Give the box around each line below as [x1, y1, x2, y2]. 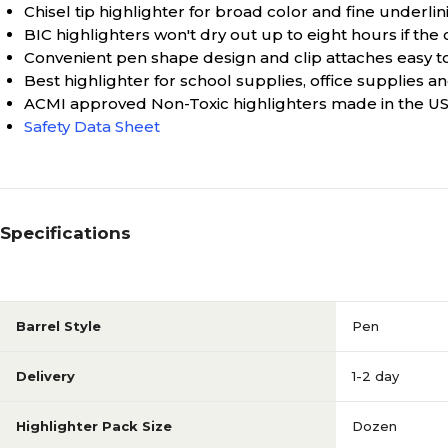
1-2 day [352, 368, 399, 384]
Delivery [16, 368, 75, 384]
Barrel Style [16, 318, 101, 334]
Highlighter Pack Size [16, 418, 172, 434]
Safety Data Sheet [24, 117, 160, 136]
